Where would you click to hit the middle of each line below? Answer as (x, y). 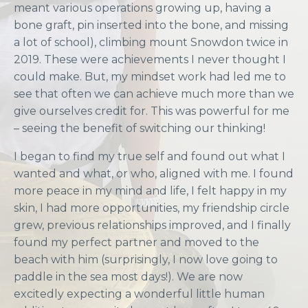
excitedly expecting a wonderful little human (139, 294)
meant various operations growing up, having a (142, 8)
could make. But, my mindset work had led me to (150, 77)
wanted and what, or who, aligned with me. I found (154, 174)
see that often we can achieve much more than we (154, 94)
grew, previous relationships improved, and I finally (152, 225)
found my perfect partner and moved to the (136, 243)
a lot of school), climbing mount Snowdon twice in (151, 43)
